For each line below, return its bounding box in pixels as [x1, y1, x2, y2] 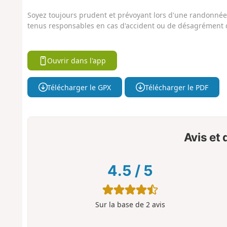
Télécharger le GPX [47, 82, 111, 92]
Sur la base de [95, 200, 146, 210]
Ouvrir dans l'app [47, 56, 106, 66]
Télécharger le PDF [144, 82, 208, 92]
